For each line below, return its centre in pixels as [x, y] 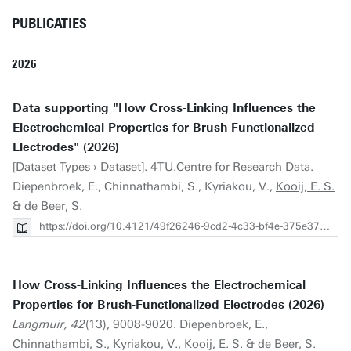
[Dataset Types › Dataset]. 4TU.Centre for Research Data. [163, 167]
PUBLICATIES [49, 24]
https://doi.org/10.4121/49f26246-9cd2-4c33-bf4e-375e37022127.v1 [179, 226]
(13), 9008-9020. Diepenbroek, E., [177, 324]
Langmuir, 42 [49, 324]
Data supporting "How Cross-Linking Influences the [164, 108]
